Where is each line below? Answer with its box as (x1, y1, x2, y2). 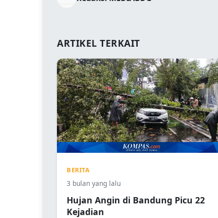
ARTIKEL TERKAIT (57, 36, 140, 50)
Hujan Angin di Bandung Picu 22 (67, 194, 205, 206)
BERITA (67, 165, 90, 175)
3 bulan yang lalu (67, 179, 121, 188)
